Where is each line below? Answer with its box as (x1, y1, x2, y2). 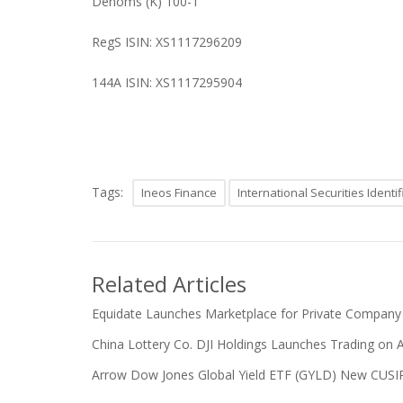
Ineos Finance (141, 184, 217, 201)
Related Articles (92, 269, 246, 299)
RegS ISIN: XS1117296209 (92, 33, 242, 50)
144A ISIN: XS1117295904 (92, 74, 242, 91)
